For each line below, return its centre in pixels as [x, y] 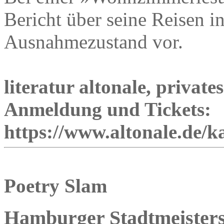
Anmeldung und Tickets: [107, 109]
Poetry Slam [55, 185]
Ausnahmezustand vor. [93, 41]
